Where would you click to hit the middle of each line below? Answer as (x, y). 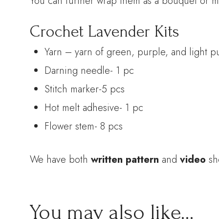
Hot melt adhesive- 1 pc (94, 108)
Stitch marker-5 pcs (85, 89)
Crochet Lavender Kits (105, 31)
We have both (61, 159)
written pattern (125, 159)
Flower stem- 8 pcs (84, 126)
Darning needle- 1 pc (89, 70)
